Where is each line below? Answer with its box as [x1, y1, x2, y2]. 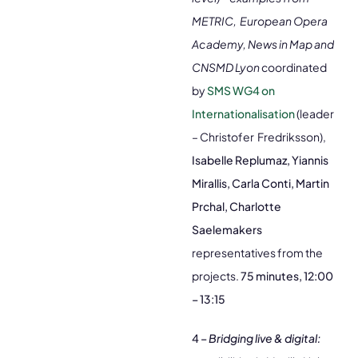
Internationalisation [192, 106, 296, 121]
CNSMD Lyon [192, 60, 260, 74]
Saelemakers [192, 222, 262, 237]
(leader [296, 106, 334, 121]
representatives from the [192, 245, 323, 260]
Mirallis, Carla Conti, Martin [192, 176, 329, 190]
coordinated [260, 60, 327, 74]
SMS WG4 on [207, 83, 275, 97]
